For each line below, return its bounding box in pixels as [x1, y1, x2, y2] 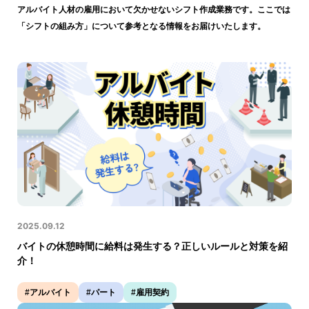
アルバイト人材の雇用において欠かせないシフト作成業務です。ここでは [17, 4, 290, 14]
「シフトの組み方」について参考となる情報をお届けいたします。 [17, 21, 266, 31]
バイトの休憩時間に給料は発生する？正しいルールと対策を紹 [17, 240, 288, 252]
